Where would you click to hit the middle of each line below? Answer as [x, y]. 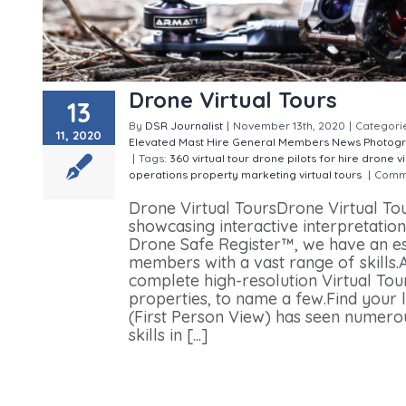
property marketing [243, 174]
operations [158, 174]
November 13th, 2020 [289, 125]
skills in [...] [169, 334]
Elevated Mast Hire [179, 141]
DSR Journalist [184, 125]
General [254, 141]
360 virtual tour [209, 158]
